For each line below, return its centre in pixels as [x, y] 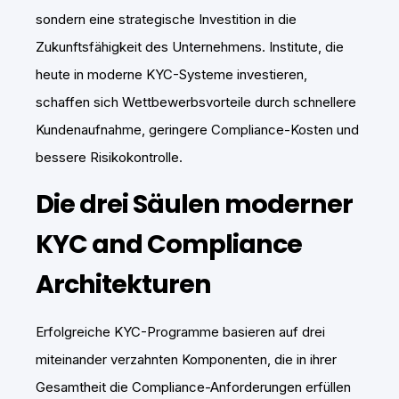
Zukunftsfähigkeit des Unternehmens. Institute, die [190, 47]
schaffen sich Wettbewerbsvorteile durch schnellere [196, 102]
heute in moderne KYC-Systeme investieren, [171, 75]
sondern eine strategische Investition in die [166, 20]
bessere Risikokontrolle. [109, 158]
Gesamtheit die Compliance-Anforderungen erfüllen [193, 387]
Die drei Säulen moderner [194, 204]
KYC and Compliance [169, 244]
